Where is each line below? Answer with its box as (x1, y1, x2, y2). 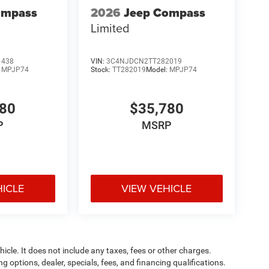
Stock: (90, 65, 112, 74)
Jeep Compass (123, 3, 205, 22)
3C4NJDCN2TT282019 (106, 57, 182, 66)
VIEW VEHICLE (121, 180, 192, 196)
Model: (145, 65, 169, 74)
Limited (90, 19, 130, 37)
